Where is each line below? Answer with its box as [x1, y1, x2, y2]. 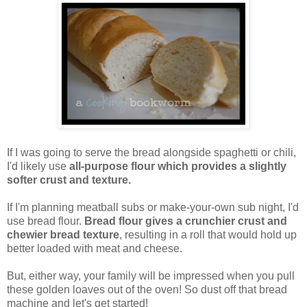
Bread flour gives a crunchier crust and [84, 214, 287, 227]
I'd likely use [7, 160, 69, 172]
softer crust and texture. [7, 173, 131, 186]
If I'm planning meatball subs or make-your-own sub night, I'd [7, 201, 299, 213]
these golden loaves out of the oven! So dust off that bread [7, 283, 287, 295]
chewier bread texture [7, 228, 119, 241]
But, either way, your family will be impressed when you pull [7, 269, 295, 282]
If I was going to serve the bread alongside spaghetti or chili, [7, 146, 296, 158]
